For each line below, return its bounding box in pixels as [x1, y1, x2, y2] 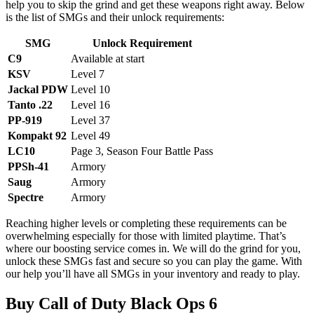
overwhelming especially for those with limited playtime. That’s [6, 229, 286, 242]
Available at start [71, 52, 144, 64]
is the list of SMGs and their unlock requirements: [6, 11, 224, 23]
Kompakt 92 [8, 129, 67, 142]
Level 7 [71, 67, 104, 80]
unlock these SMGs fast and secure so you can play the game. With [6, 254, 302, 267]
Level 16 [71, 98, 110, 111]
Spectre [8, 191, 43, 203]
